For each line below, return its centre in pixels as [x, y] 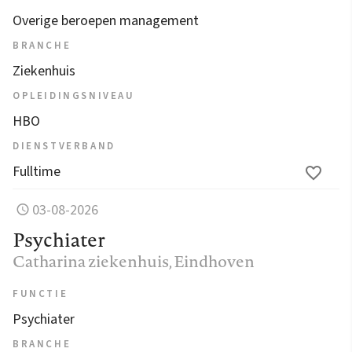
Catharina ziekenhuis [91, 261]
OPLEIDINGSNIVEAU [74, 95]
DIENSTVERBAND [64, 146]
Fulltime [37, 171]
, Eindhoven [212, 261]
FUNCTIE [40, 293]
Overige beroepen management [106, 20]
